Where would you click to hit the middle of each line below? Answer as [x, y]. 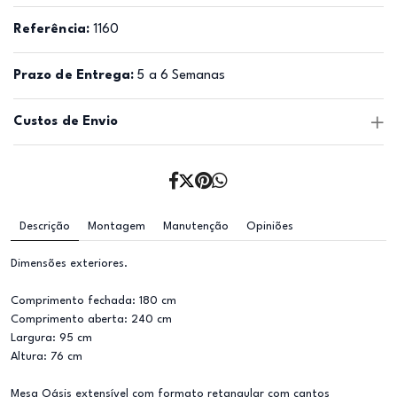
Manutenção [196, 226]
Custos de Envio [66, 122]
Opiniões [270, 226]
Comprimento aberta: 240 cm [91, 319]
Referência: [51, 30]
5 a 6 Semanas [180, 76]
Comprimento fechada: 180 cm [93, 301]
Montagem [117, 226]
